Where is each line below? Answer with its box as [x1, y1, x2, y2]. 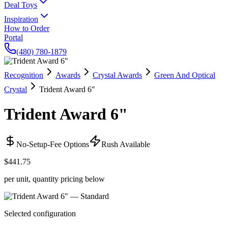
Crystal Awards [93, 71, 142, 79]
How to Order [4, 24, 49, 33]
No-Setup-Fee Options [16, 139, 89, 149]
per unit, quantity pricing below [4, 174, 105, 183]
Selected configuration [4, 209, 76, 218]
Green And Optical [154, 71, 215, 79]
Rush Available [101, 139, 150, 149]
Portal [4, 33, 23, 42]
